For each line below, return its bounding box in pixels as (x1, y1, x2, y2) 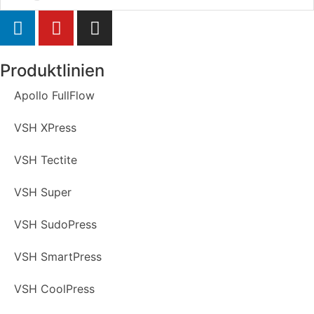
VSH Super (14, 185, 71, 200)
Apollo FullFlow (14, 88, 95, 103)
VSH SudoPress (14, 217, 97, 232)
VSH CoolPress (14, 282, 95, 296)
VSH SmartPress (14, 250, 102, 264)
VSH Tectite (14, 153, 77, 168)
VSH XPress (14, 121, 76, 135)
